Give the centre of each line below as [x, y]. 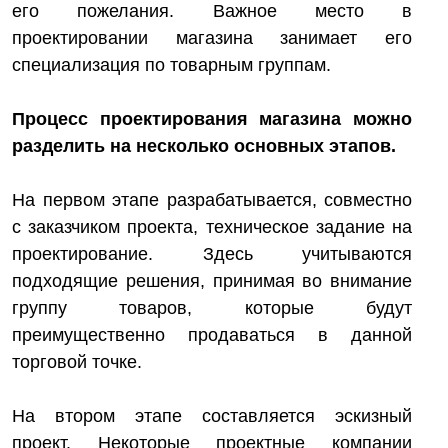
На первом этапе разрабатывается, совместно [212, 200]
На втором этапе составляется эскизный [212, 416]
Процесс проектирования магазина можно [212, 119]
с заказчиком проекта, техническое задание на [212, 227]
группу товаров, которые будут [212, 308]
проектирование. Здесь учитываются [212, 254]
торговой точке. [77, 362]
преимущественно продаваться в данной [212, 335]
